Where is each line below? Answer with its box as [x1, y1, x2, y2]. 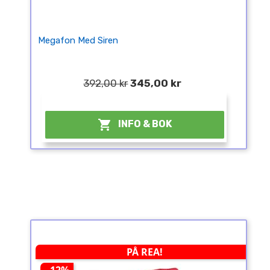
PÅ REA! [127, 245, 163, 259]
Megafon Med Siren [37, 35, 118, 46]
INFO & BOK [118, 118, 172, 130]
